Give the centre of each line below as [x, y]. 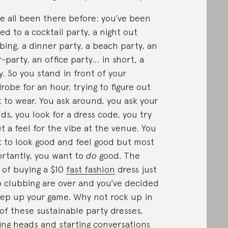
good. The [118, 155]
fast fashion [90, 169]
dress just [136, 169]
